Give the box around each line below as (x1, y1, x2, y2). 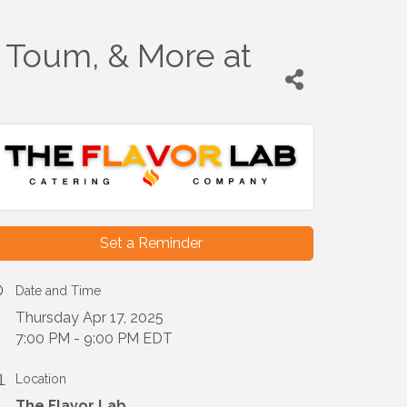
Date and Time (15, 283, 101, 299)
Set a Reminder (99, 234, 203, 253)
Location (15, 372, 66, 387)
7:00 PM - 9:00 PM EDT (15, 330, 173, 348)
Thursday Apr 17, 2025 (15, 309, 164, 327)
